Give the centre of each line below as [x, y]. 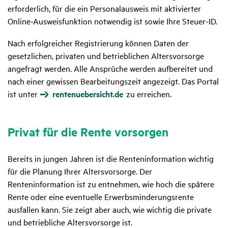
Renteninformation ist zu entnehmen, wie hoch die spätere [111, 184]
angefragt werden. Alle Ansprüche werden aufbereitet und [110, 68]
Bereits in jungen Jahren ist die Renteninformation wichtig [111, 159]
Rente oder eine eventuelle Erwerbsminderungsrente [101, 197]
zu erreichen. [148, 94]
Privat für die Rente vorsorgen [88, 132]
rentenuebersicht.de [88, 94]
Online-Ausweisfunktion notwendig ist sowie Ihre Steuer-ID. [113, 21]
